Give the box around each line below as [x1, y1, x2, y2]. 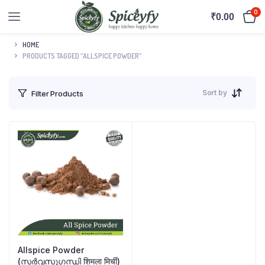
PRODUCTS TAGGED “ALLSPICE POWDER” [22, 51, 141, 60]
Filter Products [31, 88, 83, 98]
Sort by [202, 88, 227, 97]
